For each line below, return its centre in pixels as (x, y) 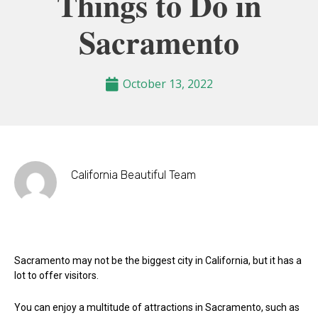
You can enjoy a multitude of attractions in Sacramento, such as (157, 308)
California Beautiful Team (133, 175)
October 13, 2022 (168, 84)
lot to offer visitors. (56, 275)
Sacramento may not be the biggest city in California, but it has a (158, 260)
